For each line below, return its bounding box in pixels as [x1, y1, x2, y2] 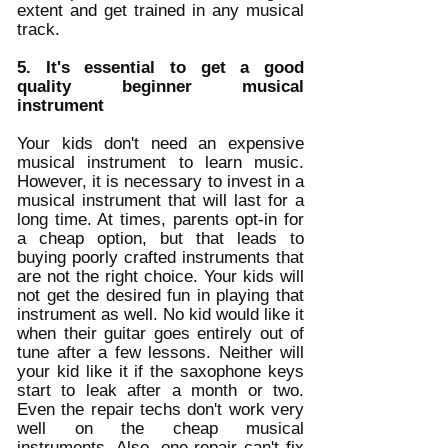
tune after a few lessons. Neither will [17, 343, 304, 363]
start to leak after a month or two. [17, 381, 304, 401]
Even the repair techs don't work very [17, 400, 304, 420]
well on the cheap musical [17, 419, 304, 439]
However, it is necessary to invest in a [17, 172, 304, 192]
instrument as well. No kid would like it [17, 305, 304, 325]
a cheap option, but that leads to [17, 229, 304, 249]
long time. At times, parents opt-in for [17, 210, 304, 230]
